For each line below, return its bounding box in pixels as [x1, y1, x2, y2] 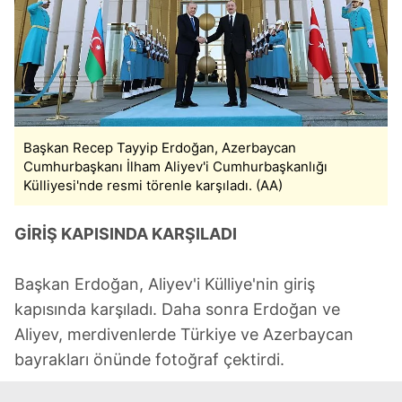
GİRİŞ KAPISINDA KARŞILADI [14, 224, 237, 244]
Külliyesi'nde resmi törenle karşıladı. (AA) [23, 177, 283, 195]
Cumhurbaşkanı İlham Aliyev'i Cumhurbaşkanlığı [23, 158, 328, 176]
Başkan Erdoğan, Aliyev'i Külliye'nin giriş [14, 275, 315, 294]
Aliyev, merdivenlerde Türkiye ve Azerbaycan [14, 325, 354, 345]
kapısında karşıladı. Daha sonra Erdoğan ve [14, 300, 340, 319]
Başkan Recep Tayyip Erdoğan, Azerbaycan [23, 139, 296, 157]
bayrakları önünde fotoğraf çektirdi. [14, 350, 284, 370]
